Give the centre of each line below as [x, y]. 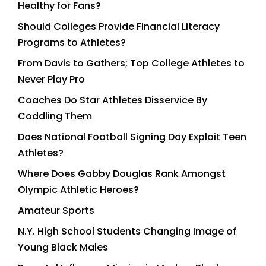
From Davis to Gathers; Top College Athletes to [131, 64]
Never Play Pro [51, 80]
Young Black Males [63, 248]
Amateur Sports [56, 211]
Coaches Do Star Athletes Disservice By [113, 100]
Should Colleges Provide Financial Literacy [119, 27]
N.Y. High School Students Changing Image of [127, 232]
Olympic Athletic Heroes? [78, 190]
